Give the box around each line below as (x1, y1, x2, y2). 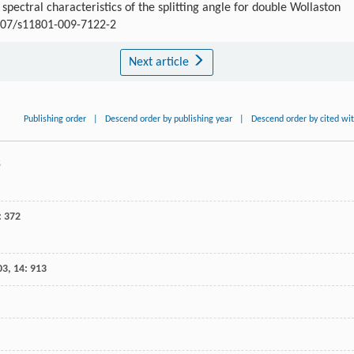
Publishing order (24, 115, 87, 125)
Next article (128, 56, 192, 70)
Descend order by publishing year (105, 115, 233, 125)
